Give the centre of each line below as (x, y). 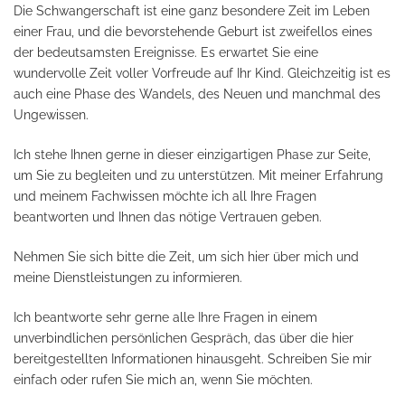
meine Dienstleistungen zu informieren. (128, 277)
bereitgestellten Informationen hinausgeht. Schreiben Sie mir (193, 358)
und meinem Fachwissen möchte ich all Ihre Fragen (165, 196)
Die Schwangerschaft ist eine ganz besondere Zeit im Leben (192, 10)
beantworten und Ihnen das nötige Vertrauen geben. (168, 217)
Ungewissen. (51, 114)
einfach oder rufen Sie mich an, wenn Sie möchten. (163, 379)
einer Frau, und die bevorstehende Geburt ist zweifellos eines (193, 31)
